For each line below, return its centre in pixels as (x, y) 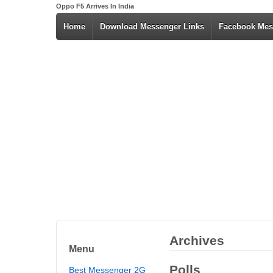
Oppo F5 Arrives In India (95, 6)
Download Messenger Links (152, 27)
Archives (197, 240)
